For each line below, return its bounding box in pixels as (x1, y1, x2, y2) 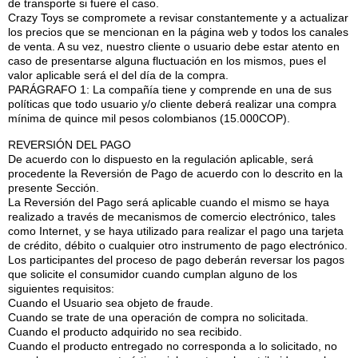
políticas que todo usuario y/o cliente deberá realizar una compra (8, 97, 336, 111)
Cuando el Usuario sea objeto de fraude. (8, 296, 213, 309)
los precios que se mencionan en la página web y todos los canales (8, 26, 348, 39)
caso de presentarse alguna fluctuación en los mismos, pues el (8, 54, 326, 68)
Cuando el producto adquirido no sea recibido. (8, 324, 242, 338)
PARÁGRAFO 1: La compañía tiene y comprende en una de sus (8, 83, 332, 97)
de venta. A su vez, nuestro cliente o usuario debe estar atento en (8, 40, 340, 54)
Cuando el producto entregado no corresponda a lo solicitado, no (8, 339, 337, 352)
